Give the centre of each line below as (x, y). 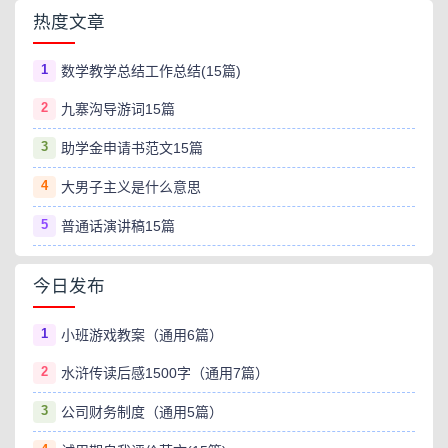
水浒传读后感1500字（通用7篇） (164, 373)
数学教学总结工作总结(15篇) (150, 71)
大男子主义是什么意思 (130, 187)
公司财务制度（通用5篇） (141, 412)
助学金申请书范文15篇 (131, 148)
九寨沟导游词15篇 (117, 109)
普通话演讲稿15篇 (117, 226)
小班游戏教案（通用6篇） (141, 335)
